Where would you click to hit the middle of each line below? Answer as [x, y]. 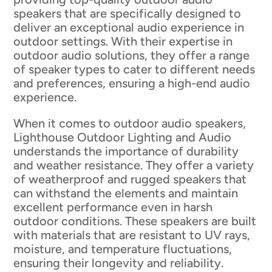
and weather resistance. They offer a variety [134, 165]
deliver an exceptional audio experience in [129, 28]
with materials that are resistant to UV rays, [132, 235]
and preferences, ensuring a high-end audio [132, 83]
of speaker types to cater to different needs [134, 70]
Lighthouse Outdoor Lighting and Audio [123, 138]
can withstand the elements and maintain [126, 193]
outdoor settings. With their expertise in [123, 42]
